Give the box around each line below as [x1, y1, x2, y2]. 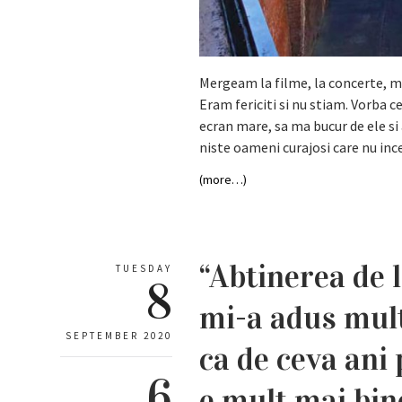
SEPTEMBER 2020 [66, 328, 172, 342]
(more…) [199, 170, 248, 188]
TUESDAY [116, 261, 172, 275]
